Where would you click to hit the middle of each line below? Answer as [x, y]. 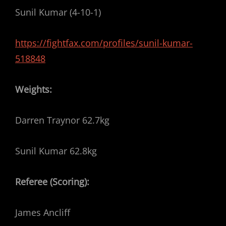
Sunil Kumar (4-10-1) [58, 12]
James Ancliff [43, 212]
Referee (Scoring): [52, 182]
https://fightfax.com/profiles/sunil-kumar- [104, 43]
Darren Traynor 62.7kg [62, 120]
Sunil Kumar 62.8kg [56, 151]
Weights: [34, 89]
